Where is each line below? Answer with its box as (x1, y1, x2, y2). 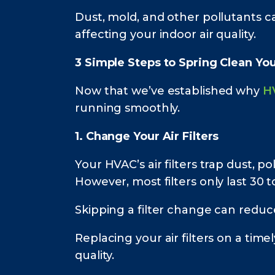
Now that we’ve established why (75, 84, 263, 98)
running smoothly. (75, 101, 180, 115)
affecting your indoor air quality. (75, 28, 256, 42)
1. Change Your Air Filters (75, 130, 219, 144)
